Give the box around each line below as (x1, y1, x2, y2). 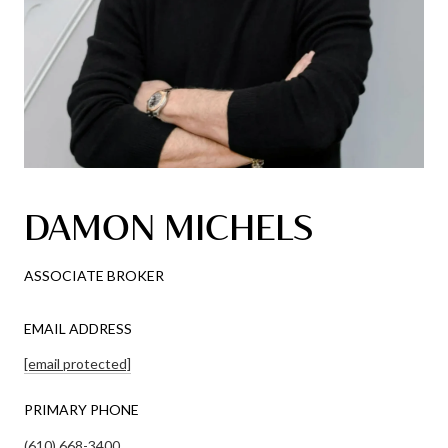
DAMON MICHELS (24, 204, 313, 250)
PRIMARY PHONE (24, 401, 139, 419)
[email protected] (24, 355, 131, 373)
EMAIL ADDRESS (24, 320, 132, 337)
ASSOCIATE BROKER (24, 267, 164, 284)
